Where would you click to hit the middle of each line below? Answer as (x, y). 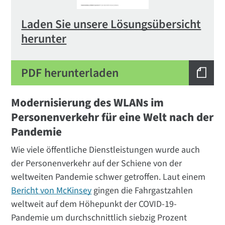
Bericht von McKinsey (51, 191)
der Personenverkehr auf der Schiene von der (97, 164)
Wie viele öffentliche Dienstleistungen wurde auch (106, 150)
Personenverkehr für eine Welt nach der (113, 118)
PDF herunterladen (70, 73)
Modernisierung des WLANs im (88, 103)
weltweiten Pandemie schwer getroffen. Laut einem (108, 177)
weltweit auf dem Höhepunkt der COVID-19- (94, 204)
